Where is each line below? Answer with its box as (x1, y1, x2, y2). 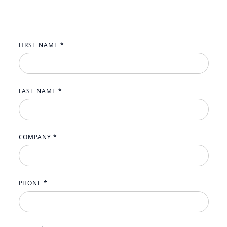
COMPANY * (18, 133, 58, 141)
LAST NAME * (18, 87, 63, 95)
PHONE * (18, 179, 48, 187)
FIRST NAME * (18, 41, 65, 49)
